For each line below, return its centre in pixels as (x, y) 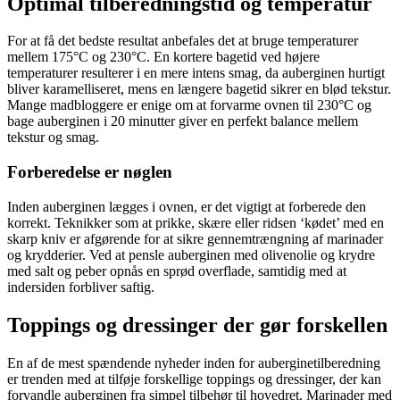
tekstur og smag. (53, 137)
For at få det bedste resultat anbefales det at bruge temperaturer (183, 41)
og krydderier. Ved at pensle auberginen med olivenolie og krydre (191, 254)
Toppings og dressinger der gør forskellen (197, 325)
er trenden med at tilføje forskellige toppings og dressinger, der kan (194, 379)
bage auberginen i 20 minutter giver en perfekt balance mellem (183, 121)
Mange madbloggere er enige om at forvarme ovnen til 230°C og (189, 105)
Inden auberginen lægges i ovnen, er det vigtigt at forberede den (187, 206)
